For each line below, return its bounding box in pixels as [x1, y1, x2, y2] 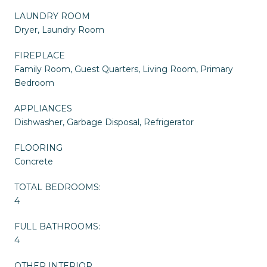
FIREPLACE [14, 50, 65, 61]
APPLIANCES [14, 103, 72, 114]
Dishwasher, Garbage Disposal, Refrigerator [14, 117, 194, 128]
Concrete [14, 156, 53, 167]
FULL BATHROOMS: [14, 221, 100, 232]
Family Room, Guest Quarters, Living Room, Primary [14, 64, 233, 75]
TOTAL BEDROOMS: [14, 182, 101, 193]
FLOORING [14, 142, 63, 154]
